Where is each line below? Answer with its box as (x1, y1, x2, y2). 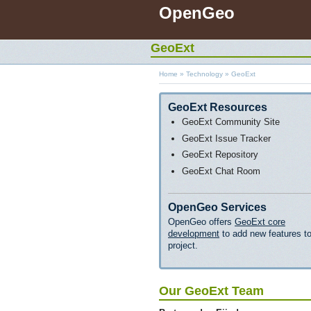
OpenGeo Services (168, 201, 267, 213)
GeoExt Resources (168, 101, 267, 113)
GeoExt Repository (181, 149, 258, 160)
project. (168, 239, 198, 251)
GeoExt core (235, 216, 285, 227)
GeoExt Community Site (181, 117, 280, 127)
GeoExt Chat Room (181, 165, 260, 176)
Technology (186, 70, 223, 78)
